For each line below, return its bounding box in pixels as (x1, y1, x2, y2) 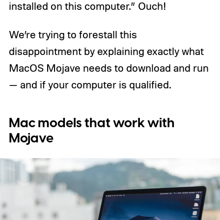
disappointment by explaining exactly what (8, 44, 204, 57)
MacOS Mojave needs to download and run (8, 61, 209, 74)
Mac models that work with (8, 114, 175, 133)
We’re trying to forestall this (8, 27, 137, 41)
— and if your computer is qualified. (8, 78, 171, 91)
